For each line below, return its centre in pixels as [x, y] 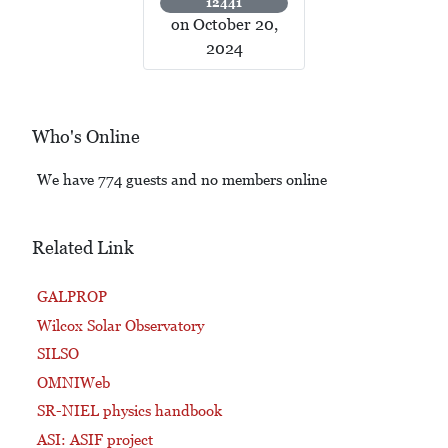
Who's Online [86, 137]
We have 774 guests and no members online [181, 180]
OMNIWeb [73, 382]
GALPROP [71, 297]
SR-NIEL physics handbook [129, 411]
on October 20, [224, 25]
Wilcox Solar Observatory [120, 325]
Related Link [83, 248]
